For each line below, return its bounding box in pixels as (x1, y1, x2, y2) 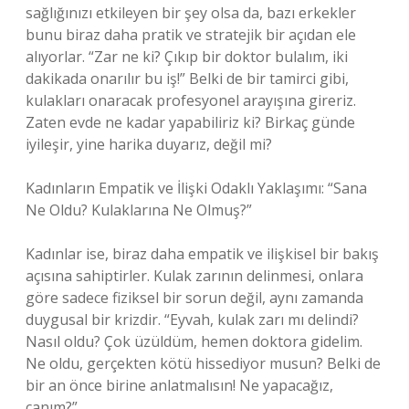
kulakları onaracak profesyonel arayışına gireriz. (26, 90, 356, 110)
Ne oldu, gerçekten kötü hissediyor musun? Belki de (26, 353, 381, 373)
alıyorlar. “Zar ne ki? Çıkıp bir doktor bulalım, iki (26, 47, 348, 67)
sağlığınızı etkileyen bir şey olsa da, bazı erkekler (26, 3, 356, 23)
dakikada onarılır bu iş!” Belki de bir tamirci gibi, (26, 68, 349, 89)
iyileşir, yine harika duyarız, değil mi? (26, 134, 272, 154)
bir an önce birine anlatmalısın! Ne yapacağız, (26, 375, 333, 395)
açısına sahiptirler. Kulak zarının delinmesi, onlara (26, 266, 363, 286)
